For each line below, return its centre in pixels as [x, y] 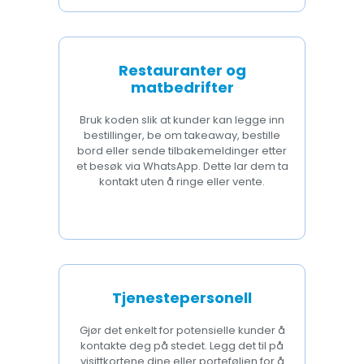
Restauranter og [182, 70]
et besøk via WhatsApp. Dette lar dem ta [182, 166]
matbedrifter [182, 87]
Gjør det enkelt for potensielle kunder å [182, 330]
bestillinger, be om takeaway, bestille [182, 135]
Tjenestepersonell [182, 297]
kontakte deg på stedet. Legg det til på [182, 345]
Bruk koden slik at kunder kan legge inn [182, 119]
